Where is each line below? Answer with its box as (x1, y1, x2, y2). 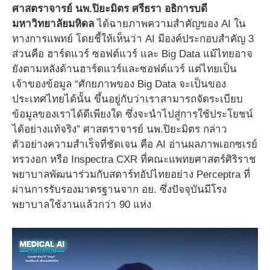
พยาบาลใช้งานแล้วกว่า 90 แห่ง (12, 199, 151, 211)
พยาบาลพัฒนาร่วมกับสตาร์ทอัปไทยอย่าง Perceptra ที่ (12, 169, 250, 181)
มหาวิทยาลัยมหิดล (12, 18, 94, 30)
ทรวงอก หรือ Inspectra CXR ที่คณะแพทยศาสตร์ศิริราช (12, 154, 256, 166)
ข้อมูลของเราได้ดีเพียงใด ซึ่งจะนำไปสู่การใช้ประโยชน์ (12, 108, 253, 121)
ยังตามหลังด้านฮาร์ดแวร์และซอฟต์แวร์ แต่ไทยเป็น (12, 63, 237, 75)
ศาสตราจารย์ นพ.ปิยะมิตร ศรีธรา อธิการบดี (12, 3, 207, 15)
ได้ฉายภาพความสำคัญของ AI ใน (94, 18, 246, 30)
